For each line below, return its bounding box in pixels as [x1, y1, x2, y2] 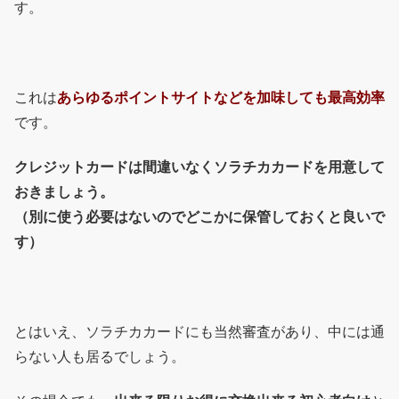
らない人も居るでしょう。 [14, 348, 185, 364]
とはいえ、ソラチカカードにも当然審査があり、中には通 [14, 323, 385, 339]
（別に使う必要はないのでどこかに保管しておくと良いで [14, 209, 385, 225]
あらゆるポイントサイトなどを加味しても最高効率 [57, 89, 385, 105]
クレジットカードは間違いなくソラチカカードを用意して [14, 159, 385, 175]
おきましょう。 [14, 184, 114, 200]
